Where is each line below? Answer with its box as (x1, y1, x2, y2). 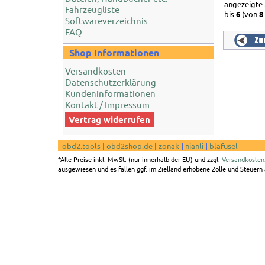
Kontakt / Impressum (65, 99, 150, 110)
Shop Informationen (69, 46, 159, 59)
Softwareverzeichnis (65, 15, 148, 26)
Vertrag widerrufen (66, 114, 153, 125)
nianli (185, 141, 203, 151)
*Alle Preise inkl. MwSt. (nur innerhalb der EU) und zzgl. (58, 154, 222, 164)
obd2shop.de (106, 141, 153, 151)
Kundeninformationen (65, 88, 156, 99)
